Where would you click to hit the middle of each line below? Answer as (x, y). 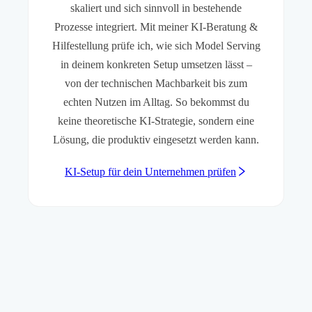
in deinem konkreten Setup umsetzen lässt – (156, 65)
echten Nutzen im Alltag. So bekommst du (156, 102)
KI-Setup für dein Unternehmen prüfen (150, 172)
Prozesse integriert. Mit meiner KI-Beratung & (156, 27)
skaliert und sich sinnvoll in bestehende (156, 8)
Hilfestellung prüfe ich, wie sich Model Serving (156, 46)
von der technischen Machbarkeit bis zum (156, 84)
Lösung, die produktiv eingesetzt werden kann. (156, 140)
